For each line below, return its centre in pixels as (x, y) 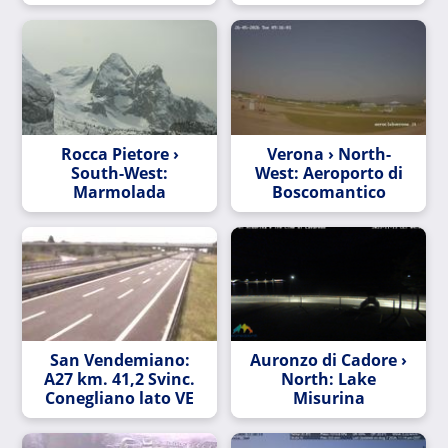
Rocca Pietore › (119, 153)
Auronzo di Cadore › (328, 359)
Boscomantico (328, 191)
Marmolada (119, 191)
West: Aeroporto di (328, 172)
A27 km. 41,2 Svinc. (119, 378)
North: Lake (328, 378)
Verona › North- (328, 153)
